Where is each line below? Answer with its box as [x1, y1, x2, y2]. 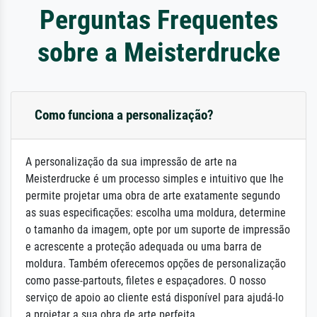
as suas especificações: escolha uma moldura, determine [25, 205, 286, 219]
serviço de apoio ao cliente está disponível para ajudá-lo [25, 290, 284, 304]
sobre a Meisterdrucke [37, 35, 280, 68]
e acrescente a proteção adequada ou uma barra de [25, 239, 262, 253]
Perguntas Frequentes [39, 3, 278, 35]
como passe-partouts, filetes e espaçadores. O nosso [25, 273, 266, 287]
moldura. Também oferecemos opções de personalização [25, 256, 286, 270]
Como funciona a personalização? [35, 106, 214, 123]
